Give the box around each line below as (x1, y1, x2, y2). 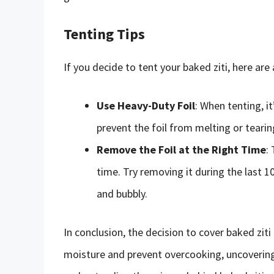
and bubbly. (97, 186, 147, 201)
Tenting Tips (64, 24, 145, 43)
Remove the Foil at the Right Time (97, 142, 266, 157)
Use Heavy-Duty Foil (97, 98, 195, 113)
